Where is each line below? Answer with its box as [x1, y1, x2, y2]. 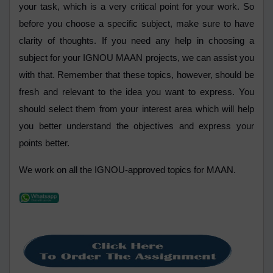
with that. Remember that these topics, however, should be [19, 70, 254, 80]
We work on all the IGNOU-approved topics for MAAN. [19, 165, 236, 175]
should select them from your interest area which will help [19, 104, 254, 115]
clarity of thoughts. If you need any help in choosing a [19, 36, 254, 46]
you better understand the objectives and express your [19, 121, 254, 132]
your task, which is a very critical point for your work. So [19, 2, 254, 12]
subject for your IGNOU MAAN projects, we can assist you [19, 53, 254, 63]
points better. [19, 138, 69, 149]
